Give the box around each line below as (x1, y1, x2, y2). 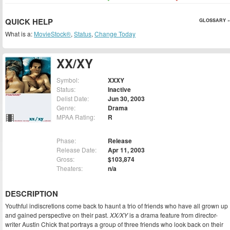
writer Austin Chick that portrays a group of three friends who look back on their (5, 220, 223, 229)
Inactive (108, 85, 131, 94)
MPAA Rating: (56, 112, 95, 122)
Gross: (56, 155, 74, 164)
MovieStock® (34, 29, 71, 38)
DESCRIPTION (5, 188, 58, 200)
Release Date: (56, 145, 97, 155)
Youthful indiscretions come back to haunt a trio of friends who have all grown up (5, 201, 228, 210)
